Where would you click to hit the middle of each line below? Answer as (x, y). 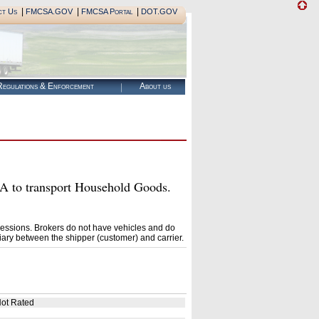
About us (155, 86)
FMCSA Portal (106, 11)
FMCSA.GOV (49, 11)
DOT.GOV (159, 11)
